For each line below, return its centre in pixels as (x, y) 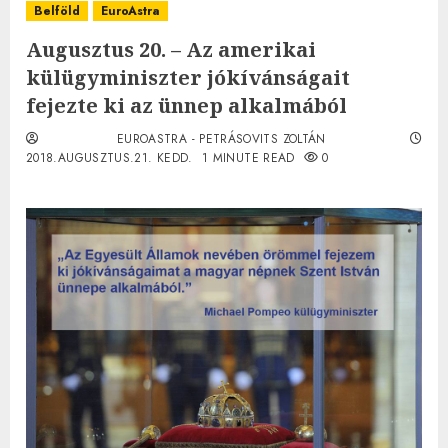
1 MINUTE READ (248, 157)
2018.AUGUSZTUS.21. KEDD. (109, 157)
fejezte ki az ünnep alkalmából (186, 105)
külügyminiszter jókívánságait (188, 77)
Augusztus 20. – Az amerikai (171, 49)
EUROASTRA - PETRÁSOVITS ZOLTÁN (221, 138)
